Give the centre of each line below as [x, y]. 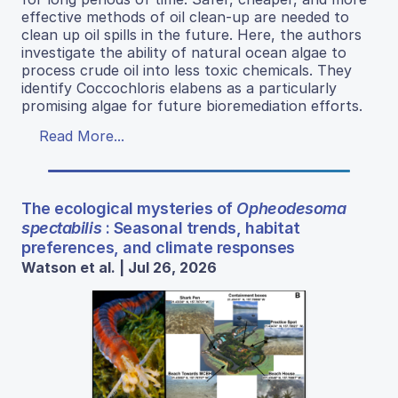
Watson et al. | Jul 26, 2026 [119, 268]
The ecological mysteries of [129, 209]
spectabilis [62, 228]
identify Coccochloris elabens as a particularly [179, 88]
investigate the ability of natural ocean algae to [184, 53]
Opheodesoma [291, 209]
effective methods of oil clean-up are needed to [185, 17]
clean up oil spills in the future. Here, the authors [191, 35]
